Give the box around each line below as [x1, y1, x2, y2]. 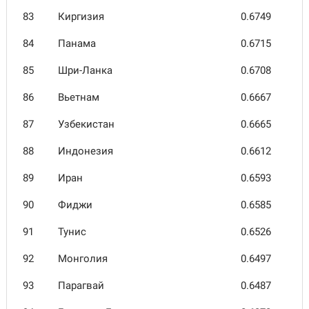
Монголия [58, 252, 108, 265]
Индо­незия [58, 145, 113, 157]
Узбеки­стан [58, 118, 114, 130]
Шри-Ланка [58, 64, 112, 77]
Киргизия [58, 10, 104, 23]
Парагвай [58, 279, 104, 292]
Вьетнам [58, 91, 99, 103]
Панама [58, 37, 96, 50]
